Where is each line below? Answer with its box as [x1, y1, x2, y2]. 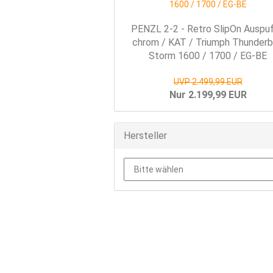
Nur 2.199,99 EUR [169, 89, 247, 101]
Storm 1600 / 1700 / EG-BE [149, 50, 268, 62]
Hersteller [124, 130, 167, 141]
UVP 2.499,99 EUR [173, 77, 243, 87]
